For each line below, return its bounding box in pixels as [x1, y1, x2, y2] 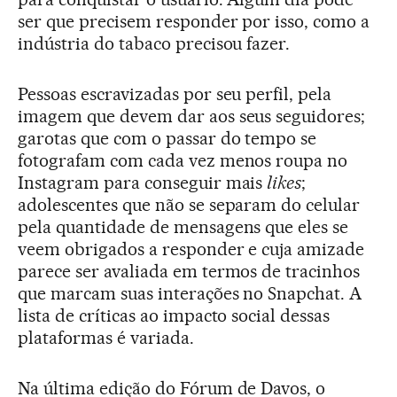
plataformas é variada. [18, 326, 194, 348]
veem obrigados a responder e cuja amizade [18, 237, 365, 260]
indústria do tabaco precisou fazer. [18, 32, 291, 54]
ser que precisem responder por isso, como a [18, 10, 370, 32]
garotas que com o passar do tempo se [18, 127, 317, 149]
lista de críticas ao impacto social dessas [18, 304, 331, 326]
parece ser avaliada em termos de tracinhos [18, 260, 361, 282]
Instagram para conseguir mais [18, 171, 268, 193]
